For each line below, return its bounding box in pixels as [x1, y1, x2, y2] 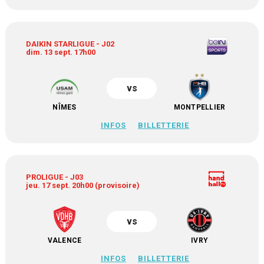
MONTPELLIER [173, 103, 226, 111]
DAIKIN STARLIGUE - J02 [26, 39, 115, 48]
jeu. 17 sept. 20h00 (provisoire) [26, 181, 140, 190]
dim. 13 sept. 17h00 [26, 48, 96, 57]
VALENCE [47, 236, 82, 245]
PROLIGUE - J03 [26, 173, 84, 181]
